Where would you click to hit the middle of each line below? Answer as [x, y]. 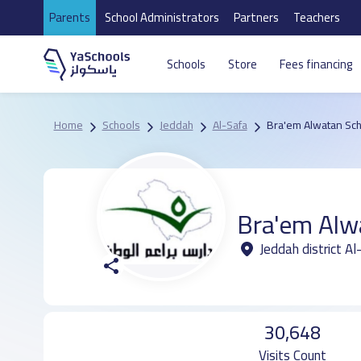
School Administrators [162, 17]
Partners [256, 17]
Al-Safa [230, 125]
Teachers [316, 17]
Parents [69, 17]
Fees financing [315, 64]
